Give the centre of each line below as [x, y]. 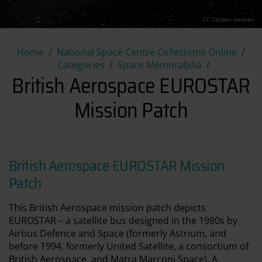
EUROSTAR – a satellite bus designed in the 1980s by [123, 220]
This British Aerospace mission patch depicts [107, 207]
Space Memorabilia [159, 65]
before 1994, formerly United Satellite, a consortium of [129, 246]
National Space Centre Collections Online [147, 52]
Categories [81, 65]
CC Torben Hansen [229, 19]
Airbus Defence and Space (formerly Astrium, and [118, 233]
